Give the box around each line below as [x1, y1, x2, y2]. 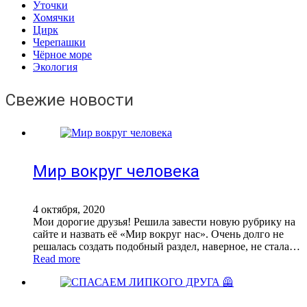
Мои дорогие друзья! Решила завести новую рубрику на [33, 216, 295, 228]
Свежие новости [5, 90, 134, 110]
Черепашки [33, 36, 86, 49]
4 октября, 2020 [33, 204, 105, 216]
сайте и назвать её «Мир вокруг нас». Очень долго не [33, 228, 284, 241]
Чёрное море [33, 49, 92, 61]
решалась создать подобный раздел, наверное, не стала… [33, 241, 300, 253]
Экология [33, 61, 77, 73]
